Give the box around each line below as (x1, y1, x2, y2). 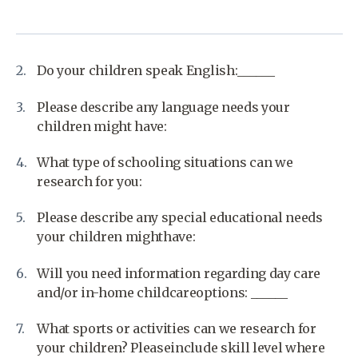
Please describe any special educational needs (37, 209, 323, 226)
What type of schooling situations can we (37, 153, 293, 170)
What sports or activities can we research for (37, 320, 316, 336)
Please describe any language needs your (37, 98, 290, 115)
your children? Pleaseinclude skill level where (37, 339, 325, 356)
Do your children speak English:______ (37, 62, 275, 79)
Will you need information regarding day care (37, 265, 321, 281)
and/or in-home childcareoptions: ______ (37, 284, 288, 300)
